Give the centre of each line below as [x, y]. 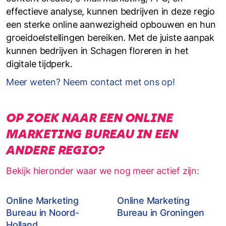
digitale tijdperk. [39, 64]
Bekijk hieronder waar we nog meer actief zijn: [103, 171]
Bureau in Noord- [43, 213]
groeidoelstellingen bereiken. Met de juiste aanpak [110, 38]
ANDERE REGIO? [55, 150]
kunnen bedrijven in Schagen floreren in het [97, 51]
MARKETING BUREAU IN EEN [92, 134]
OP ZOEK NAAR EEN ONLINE [90, 118]
